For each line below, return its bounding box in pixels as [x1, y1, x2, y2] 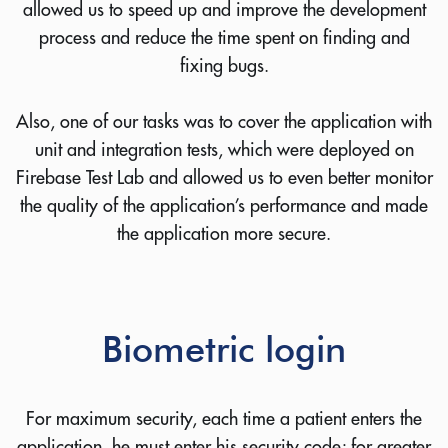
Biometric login [102, 326, 346, 370]
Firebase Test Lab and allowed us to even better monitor [15, 165, 433, 189]
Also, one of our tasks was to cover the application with [16, 109, 432, 133]
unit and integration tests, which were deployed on [34, 137, 414, 161]
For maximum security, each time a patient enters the [26, 406, 422, 430]
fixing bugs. [179, 53, 269, 77]
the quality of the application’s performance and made [20, 193, 428, 217]
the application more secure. [117, 221, 331, 245]
